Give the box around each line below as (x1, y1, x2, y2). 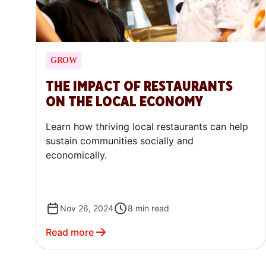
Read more (46, 226, 94, 239)
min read (135, 203, 169, 214)
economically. (46, 149, 107, 161)
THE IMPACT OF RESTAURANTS (46, 77, 233, 96)
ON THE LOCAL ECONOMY (46, 93, 203, 112)
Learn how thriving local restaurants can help (46, 121, 248, 133)
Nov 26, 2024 (60, 203, 113, 214)
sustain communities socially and (46, 135, 194, 147)
